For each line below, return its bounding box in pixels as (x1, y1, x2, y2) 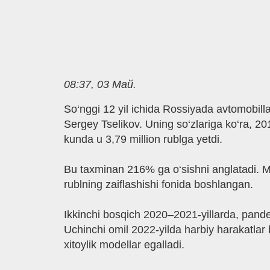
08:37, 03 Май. (63, 78, 136, 90)
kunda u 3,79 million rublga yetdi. (63, 133, 222, 146)
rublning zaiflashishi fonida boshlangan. (63, 178, 253, 191)
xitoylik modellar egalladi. (63, 239, 184, 251)
